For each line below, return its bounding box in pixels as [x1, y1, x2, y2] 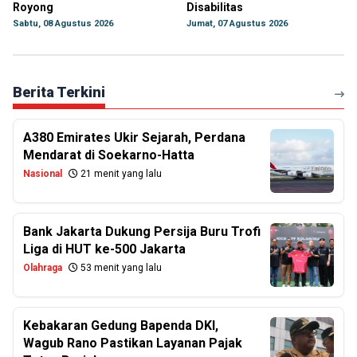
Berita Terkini [13, 84, 105, 100]
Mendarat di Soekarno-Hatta [23, 147, 194, 163]
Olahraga [23, 262, 62, 273]
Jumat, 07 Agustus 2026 [186, 18, 288, 29]
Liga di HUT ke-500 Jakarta [23, 241, 186, 257]
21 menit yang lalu [78, 168, 162, 179]
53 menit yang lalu [78, 262, 162, 273]
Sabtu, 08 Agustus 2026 [13, 18, 113, 29]
